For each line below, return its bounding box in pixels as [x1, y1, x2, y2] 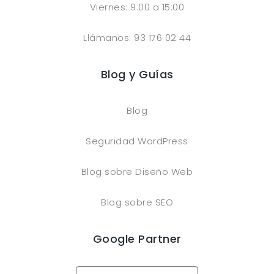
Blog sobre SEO [101, 195, 173, 209]
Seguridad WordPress [86, 134, 188, 147]
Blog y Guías [100, 66, 174, 82]
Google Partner [92, 231, 182, 246]
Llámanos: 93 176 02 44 [83, 31, 191, 44]
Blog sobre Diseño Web [81, 165, 193, 178]
